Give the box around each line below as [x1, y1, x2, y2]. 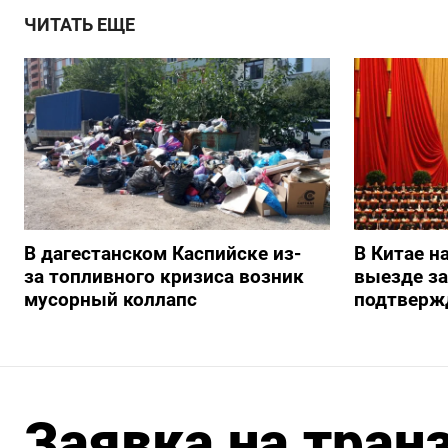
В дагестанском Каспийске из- [24, 242, 301, 266]
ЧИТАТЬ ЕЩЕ [24, 15, 135, 35]
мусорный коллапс [24, 288, 197, 312]
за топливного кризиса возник [24, 265, 304, 289]
